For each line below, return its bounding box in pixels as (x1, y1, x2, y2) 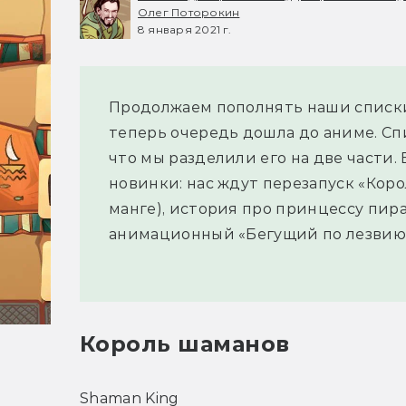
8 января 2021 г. (138, 22, 231, 36)
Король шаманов (80, 331, 290, 358)
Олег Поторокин (138, 5, 240, 19)
